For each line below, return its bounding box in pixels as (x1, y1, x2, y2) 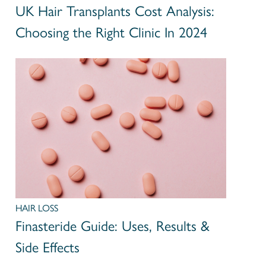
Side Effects (15, 239, 80, 256)
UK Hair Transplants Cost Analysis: (15, 2, 215, 20)
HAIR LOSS (15, 202, 59, 214)
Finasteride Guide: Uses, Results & (15, 217, 210, 235)
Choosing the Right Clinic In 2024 (15, 23, 208, 41)
